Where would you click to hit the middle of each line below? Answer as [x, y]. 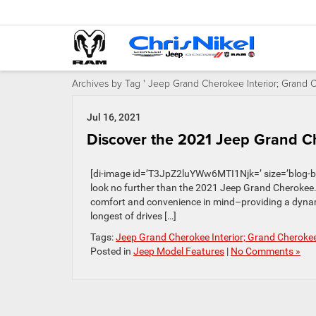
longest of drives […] [133, 216]
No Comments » [266, 251]
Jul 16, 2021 [114, 117]
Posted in [112, 251]
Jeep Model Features [179, 251]
